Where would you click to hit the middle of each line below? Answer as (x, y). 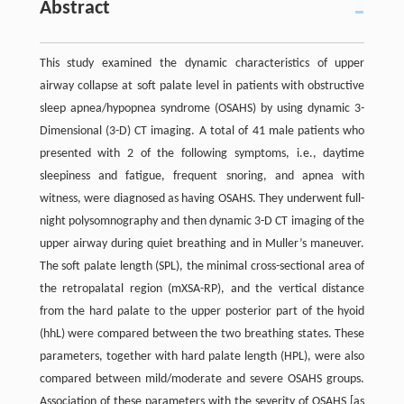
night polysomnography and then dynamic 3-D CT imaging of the (202, 221)
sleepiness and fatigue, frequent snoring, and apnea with (202, 176)
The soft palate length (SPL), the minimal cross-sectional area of (202, 266)
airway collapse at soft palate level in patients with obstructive (202, 86)
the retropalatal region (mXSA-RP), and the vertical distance (202, 289)
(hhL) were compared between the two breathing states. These (202, 334)
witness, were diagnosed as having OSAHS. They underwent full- (202, 198)
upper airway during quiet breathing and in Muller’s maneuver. (202, 243)
